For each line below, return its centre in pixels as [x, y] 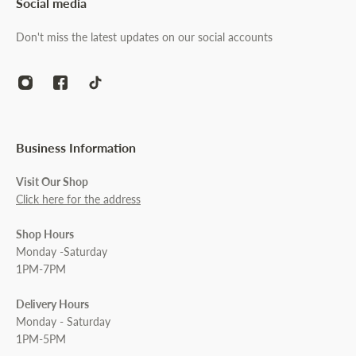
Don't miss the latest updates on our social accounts [144, 37]
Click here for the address [78, 199]
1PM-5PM [41, 339]
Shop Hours [45, 234]
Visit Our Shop [52, 182]
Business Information [76, 148]
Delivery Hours [52, 304]
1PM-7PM [41, 269]
